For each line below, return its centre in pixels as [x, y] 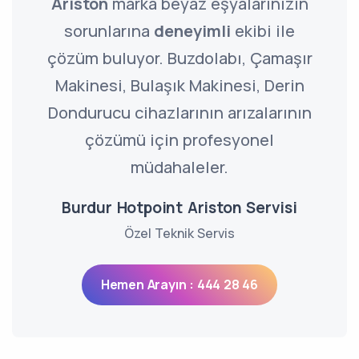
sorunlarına [109, 31]
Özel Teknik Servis [179, 233]
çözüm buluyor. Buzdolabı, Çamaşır [179, 58]
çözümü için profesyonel [179, 140]
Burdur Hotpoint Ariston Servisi [179, 208]
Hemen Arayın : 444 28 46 [179, 284]
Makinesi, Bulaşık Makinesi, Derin [179, 85]
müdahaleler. [179, 167]
